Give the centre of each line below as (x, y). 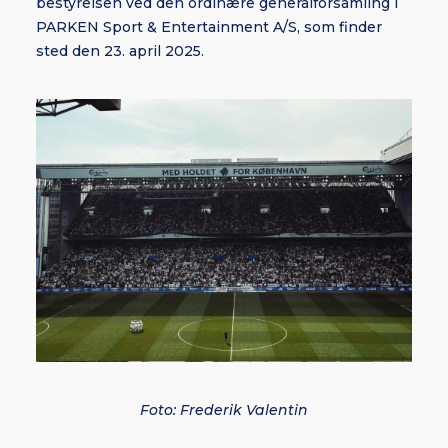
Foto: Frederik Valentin (224, 410)
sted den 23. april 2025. (120, 51)
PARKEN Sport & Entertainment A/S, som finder (209, 27)
